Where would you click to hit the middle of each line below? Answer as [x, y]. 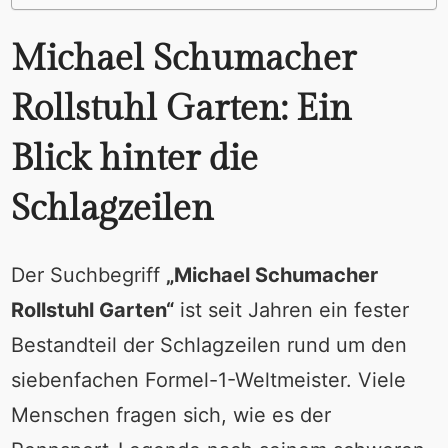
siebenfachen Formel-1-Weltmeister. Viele [208, 380]
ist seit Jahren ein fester [291, 310]
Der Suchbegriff [88, 275]
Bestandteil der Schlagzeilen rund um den [208, 345]
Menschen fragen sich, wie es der [170, 415]
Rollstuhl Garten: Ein [181, 108]
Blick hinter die [134, 158]
